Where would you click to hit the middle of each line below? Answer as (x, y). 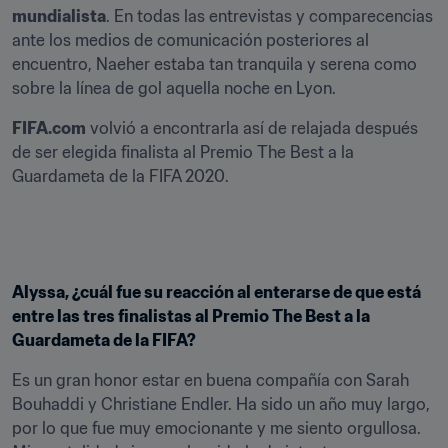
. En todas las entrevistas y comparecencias (269, 16)
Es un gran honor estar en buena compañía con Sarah (210, 380)
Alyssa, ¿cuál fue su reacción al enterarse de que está (216, 292)
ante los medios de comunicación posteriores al (190, 40)
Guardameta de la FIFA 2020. (120, 176)
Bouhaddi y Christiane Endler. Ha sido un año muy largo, (221, 404)
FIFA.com (49, 128)
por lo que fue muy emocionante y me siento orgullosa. (216, 428)
